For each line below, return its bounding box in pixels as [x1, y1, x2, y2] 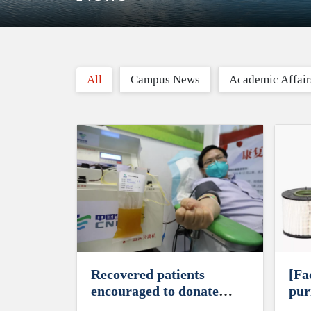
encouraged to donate [90, 283, 219, 299]
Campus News [130, 73, 200, 86]
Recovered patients [90, 266, 205, 282]
